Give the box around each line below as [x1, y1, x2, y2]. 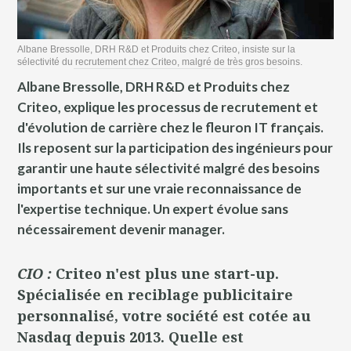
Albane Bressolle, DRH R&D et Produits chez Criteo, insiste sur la [17, 43, 296, 55]
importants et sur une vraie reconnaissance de [17, 179, 302, 197]
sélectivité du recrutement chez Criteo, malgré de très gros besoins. [17, 56, 303, 67]
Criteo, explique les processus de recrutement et [17, 98, 319, 115]
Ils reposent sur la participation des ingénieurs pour [17, 139, 334, 156]
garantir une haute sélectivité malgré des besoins [17, 159, 320, 176]
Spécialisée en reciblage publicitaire [17, 284, 294, 304]
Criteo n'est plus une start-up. [56, 263, 280, 283]
